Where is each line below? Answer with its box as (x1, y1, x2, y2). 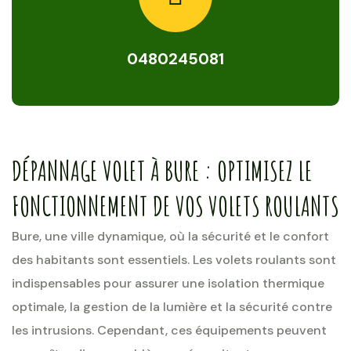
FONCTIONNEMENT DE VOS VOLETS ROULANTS (12, 188, 339, 223)
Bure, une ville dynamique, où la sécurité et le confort (12, 228, 329, 244)
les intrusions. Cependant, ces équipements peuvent (12, 322, 327, 338)
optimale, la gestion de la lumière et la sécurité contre (12, 299, 332, 315)
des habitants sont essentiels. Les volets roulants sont (12, 251, 336, 268)
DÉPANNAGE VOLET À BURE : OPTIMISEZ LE (12, 153, 313, 188)
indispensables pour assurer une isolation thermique (12, 275, 324, 291)
